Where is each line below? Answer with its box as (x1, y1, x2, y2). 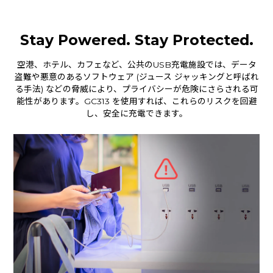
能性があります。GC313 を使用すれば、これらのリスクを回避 (16, 96, 257, 106)
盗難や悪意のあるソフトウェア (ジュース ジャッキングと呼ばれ (14, 71, 259, 82)
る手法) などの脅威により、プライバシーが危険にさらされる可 (15, 83, 258, 94)
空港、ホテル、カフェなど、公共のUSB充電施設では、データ (16, 59, 257, 69)
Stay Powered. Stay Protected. (19, 30, 253, 49)
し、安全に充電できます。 (85, 108, 188, 118)
